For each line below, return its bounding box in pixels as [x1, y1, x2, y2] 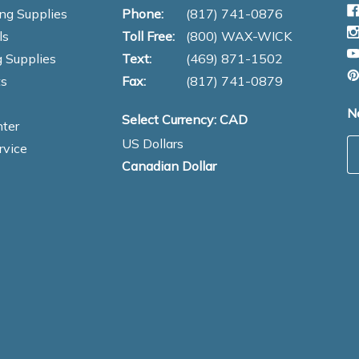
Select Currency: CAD [122, 111, 248, 127]
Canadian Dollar [122, 157, 216, 174]
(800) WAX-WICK [186, 27, 292, 44]
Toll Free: [122, 27, 175, 44]
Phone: [122, 5, 163, 22]
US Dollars [122, 135, 184, 151]
